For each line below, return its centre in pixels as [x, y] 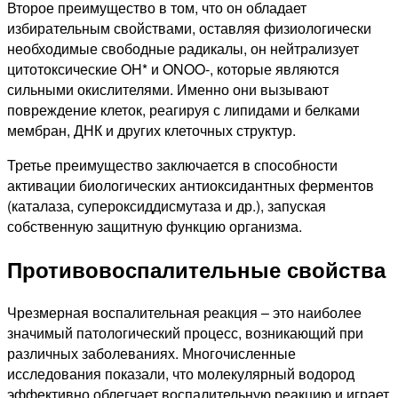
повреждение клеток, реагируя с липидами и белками [183, 109]
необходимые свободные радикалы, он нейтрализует [183, 48]
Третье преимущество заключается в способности [172, 164]
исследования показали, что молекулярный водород [181, 373]
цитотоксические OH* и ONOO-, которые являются [173, 68]
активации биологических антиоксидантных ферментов [191, 185]
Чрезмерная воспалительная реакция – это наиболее [184, 312]
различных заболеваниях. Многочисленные [151, 353]
